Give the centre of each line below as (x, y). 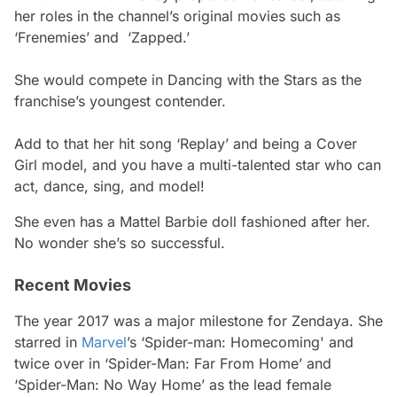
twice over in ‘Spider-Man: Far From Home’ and (173, 363)
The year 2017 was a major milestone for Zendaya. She (198, 320)
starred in (48, 342)
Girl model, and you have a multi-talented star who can (198, 164)
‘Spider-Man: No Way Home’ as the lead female (173, 384)
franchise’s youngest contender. (120, 101)
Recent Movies (73, 284)
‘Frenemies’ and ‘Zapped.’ (102, 37)
